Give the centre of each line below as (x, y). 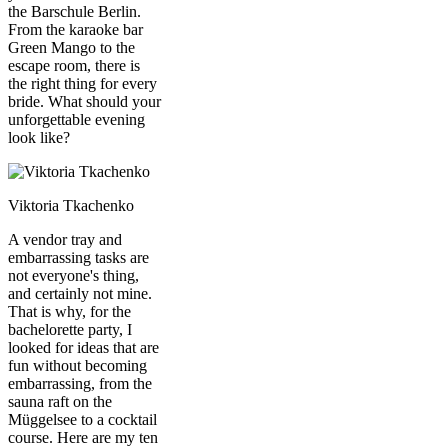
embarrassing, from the (80, 383)
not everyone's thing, (73, 275)
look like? (39, 137)
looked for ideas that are (83, 347)
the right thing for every (82, 83)
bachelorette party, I (70, 329)
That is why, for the (69, 311)
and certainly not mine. (80, 293)
